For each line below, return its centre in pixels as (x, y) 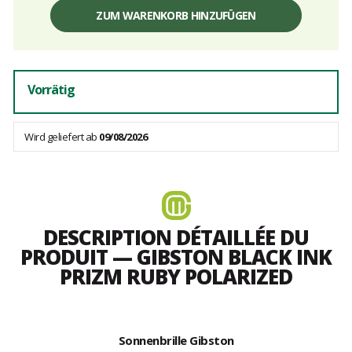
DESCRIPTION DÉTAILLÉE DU (176, 238)
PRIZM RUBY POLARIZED (176, 277)
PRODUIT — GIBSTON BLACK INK (176, 257)
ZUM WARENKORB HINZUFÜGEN (176, 16)
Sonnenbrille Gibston (176, 341)
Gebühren (41, 25)
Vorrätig (51, 90)
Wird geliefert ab (62, 137)
